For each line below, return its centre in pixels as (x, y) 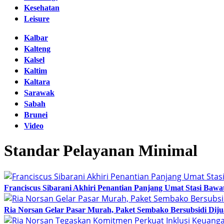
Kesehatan (42, 8)
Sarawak (39, 93)
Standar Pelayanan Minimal (101, 151)
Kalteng (37, 49)
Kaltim (35, 71)
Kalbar (36, 38)
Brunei (36, 115)
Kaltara (37, 82)
